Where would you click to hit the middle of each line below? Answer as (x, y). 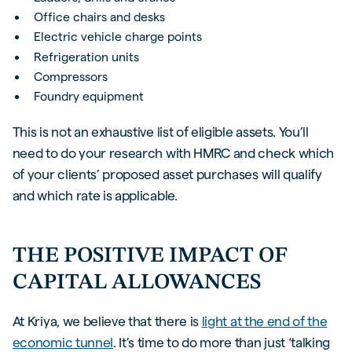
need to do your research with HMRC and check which (173, 152)
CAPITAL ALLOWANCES (136, 283)
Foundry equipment (89, 97)
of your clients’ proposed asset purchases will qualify (167, 174)
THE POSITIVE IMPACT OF (150, 257)
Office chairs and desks (100, 16)
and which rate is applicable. (95, 195)
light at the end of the (264, 321)
